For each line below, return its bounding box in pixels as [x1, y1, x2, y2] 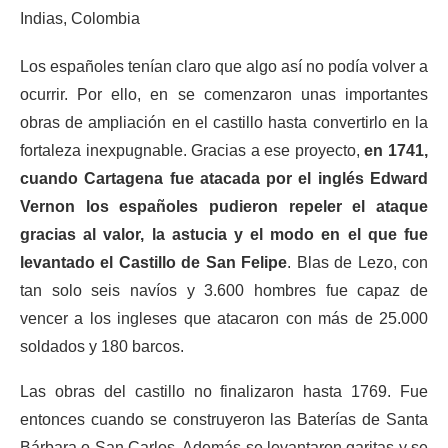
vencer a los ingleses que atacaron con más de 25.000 [20, 310, 428, 327]
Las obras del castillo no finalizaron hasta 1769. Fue [20, 383, 428, 400]
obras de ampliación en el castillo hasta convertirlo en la [20, 114, 428, 131]
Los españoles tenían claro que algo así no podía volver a [20, 58, 428, 75]
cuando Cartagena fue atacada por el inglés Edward [20, 170, 428, 187]
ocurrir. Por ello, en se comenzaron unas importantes [20, 86, 428, 103]
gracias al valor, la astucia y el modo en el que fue [20, 226, 428, 243]
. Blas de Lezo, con [287, 254, 429, 271]
